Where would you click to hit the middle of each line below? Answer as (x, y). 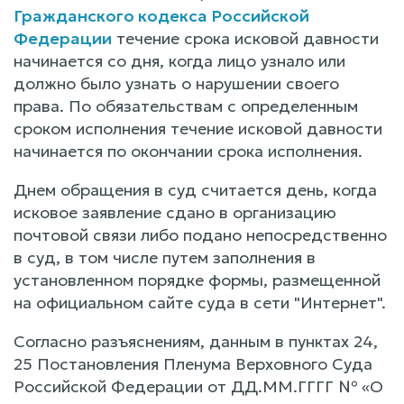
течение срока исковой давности (245, 38)
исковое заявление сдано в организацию (175, 212)
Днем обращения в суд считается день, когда (195, 189)
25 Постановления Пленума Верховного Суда (193, 363)
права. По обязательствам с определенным (186, 106)
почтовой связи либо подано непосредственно (200, 234)
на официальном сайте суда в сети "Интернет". (200, 302)
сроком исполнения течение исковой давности (198, 128)
